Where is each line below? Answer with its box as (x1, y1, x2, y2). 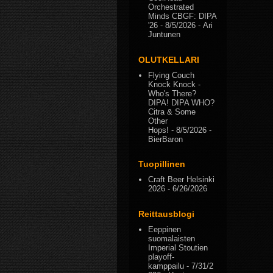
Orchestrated (148, 2, 194, 12)
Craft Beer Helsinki (148, 175, 215, 185)
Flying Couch (148, 70, 195, 80)
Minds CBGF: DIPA (148, 12, 217, 21)
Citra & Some (148, 107, 196, 116)
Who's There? (148, 88, 197, 98)
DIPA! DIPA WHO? (148, 97, 215, 107)
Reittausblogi (138, 208, 194, 219)
